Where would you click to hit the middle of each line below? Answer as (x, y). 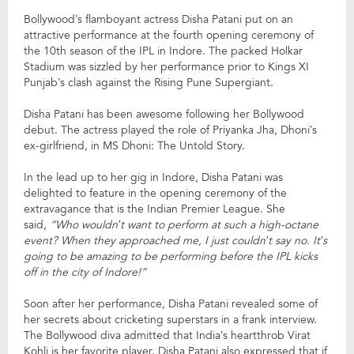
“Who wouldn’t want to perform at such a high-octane (184, 224)
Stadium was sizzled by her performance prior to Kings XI (166, 66)
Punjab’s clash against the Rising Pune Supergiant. (149, 82)
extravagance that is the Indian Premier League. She (154, 209)
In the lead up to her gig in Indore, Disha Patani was (153, 177)
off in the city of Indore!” (85, 272)
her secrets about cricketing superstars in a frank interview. (170, 319)
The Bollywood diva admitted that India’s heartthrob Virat (167, 335)
